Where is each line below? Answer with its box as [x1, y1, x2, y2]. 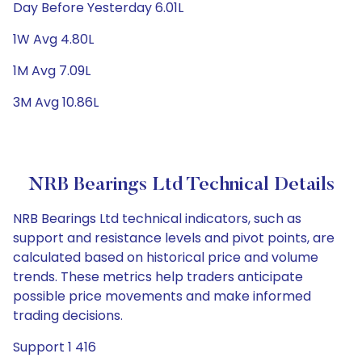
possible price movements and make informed [13, 287, 311, 305]
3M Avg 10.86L [13, 93, 99, 112]
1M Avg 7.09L [13, 61, 90, 80]
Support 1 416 [13, 338, 96, 356]
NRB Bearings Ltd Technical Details [27, 175, 335, 195]
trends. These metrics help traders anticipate [13, 267, 303, 286]
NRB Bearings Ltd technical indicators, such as [13, 209, 301, 228]
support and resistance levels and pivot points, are [13, 229, 335, 247]
